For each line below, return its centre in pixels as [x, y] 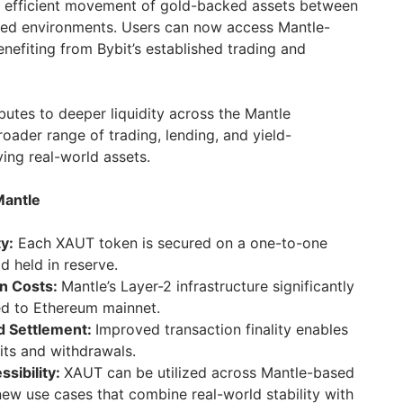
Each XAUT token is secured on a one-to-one [170, 243]
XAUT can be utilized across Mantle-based [209, 373]
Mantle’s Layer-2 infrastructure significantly [208, 287]
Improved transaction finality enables [222, 330]
